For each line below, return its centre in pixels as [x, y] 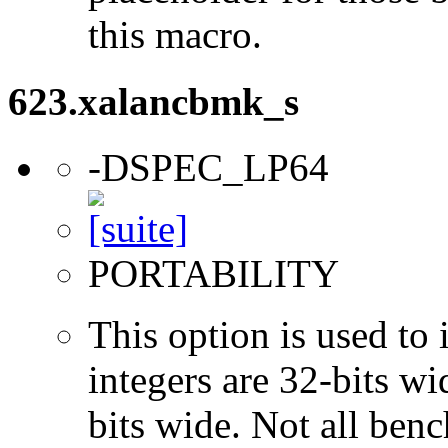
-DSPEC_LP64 [208, 167]
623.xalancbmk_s [153, 101]
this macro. [175, 35]
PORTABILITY [213, 273]
